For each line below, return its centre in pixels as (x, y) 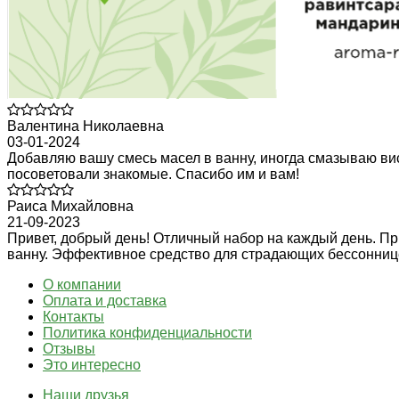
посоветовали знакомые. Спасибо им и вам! (153, 174)
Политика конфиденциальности (147, 332)
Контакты (73, 316)
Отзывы (69, 348)
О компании (82, 284)
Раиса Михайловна (70, 206)
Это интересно (92, 364)
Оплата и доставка (105, 300)
